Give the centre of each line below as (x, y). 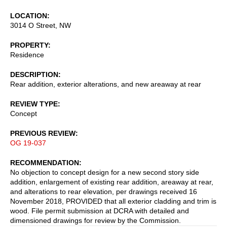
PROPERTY (29, 45)
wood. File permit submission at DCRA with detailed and (100, 211)
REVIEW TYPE (34, 104)
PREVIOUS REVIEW (43, 133)
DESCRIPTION (34, 74)
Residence (27, 54)
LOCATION (29, 15)
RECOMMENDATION (45, 162)
